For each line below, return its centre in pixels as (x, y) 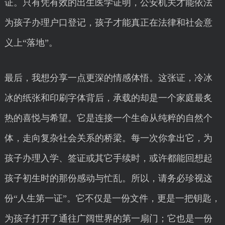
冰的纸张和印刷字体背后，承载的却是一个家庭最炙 (108, 98)
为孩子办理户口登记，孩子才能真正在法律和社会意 (108, 23)
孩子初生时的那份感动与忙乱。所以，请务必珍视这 (108, 178)
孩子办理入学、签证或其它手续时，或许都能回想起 (108, 158)
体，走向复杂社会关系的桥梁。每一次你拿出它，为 (108, 138)
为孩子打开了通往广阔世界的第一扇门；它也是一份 (108, 218)
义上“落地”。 (31, 43)
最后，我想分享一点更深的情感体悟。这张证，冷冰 (108, 78)
